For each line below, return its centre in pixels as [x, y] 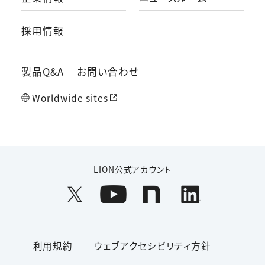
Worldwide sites [70, 98]
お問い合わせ [108, 72]
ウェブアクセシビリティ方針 [153, 246]
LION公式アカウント [132, 169]
